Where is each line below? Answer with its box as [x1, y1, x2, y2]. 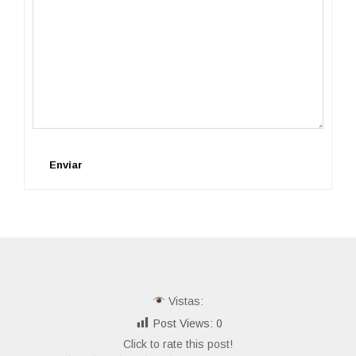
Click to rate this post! [123, 337, 233, 350]
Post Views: [153, 316, 213, 330]
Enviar [49, 158, 83, 171]
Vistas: [164, 294, 203, 308]
